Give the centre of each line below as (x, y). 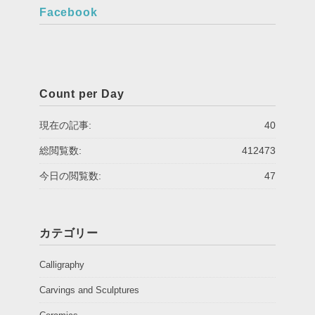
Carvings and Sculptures (89, 290)
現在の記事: (65, 125)
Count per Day (82, 94)
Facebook (69, 12)
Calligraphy (62, 264)
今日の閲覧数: (70, 175)
